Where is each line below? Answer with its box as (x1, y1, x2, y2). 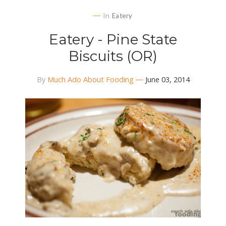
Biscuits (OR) (69, 47, 157, 65)
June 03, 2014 (145, 74, 190, 84)
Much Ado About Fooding (47, 74, 134, 84)
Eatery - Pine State (49, 30, 177, 48)
